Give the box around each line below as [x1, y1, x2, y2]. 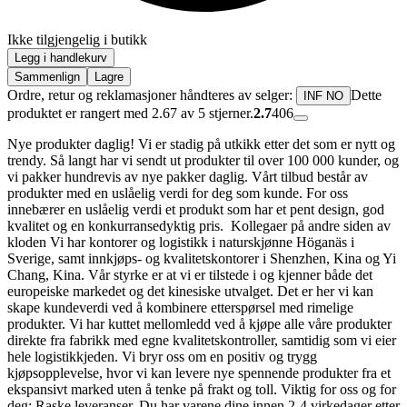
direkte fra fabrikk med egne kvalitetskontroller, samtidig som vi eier [7, 333, 396, 349]
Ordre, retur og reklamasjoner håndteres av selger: [7, 87, 293, 104]
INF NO [303, 89, 343, 104]
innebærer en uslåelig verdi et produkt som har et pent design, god [7, 202, 384, 218]
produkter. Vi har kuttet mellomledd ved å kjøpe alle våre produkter [7, 316, 392, 333]
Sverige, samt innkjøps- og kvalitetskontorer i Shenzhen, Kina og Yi [7, 251, 396, 267]
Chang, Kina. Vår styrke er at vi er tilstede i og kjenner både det [7, 267, 372, 283]
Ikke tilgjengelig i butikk [7, 32, 147, 48]
